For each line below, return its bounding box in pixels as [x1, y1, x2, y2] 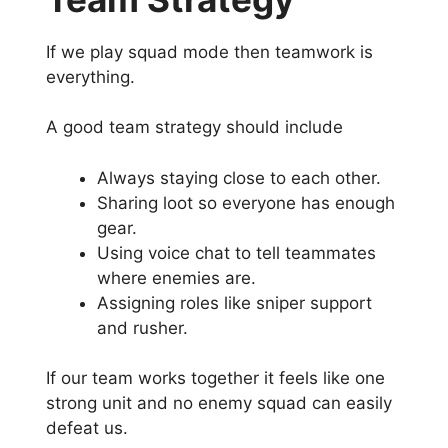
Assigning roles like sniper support [97, 292, 372, 313]
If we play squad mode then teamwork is [46, 41, 373, 62]
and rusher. [97, 317, 188, 338]
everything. [46, 66, 140, 87]
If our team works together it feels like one [46, 368, 385, 389]
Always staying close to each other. [97, 167, 381, 188]
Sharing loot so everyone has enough [97, 192, 395, 213]
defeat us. [46, 418, 128, 439]
